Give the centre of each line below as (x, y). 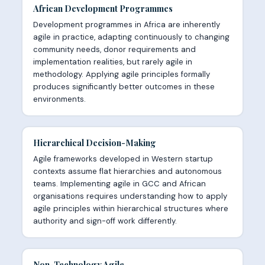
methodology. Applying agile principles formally (121, 74)
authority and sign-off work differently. (105, 221)
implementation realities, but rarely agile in (112, 62)
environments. (59, 99)
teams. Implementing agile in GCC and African (119, 183)
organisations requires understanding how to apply (130, 196)
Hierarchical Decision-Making (94, 142)
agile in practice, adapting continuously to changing (131, 37)
